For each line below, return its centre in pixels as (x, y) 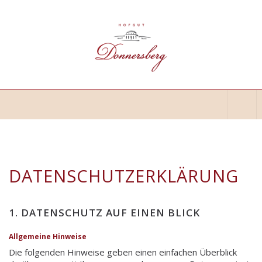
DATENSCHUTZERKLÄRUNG (124, 175)
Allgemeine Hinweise (48, 236)
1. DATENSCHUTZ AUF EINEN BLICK (104, 212)
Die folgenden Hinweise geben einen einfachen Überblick (123, 252)
